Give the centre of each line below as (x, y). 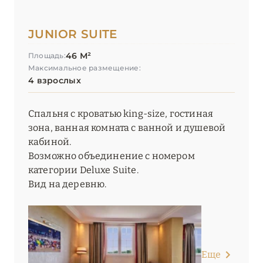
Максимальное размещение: (85, 68)
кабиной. (50, 142)
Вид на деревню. (68, 184)
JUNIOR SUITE (73, 34)
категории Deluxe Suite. (83, 170)
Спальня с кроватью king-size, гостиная (121, 114)
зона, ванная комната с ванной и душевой (127, 128)
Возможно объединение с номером (112, 156)
